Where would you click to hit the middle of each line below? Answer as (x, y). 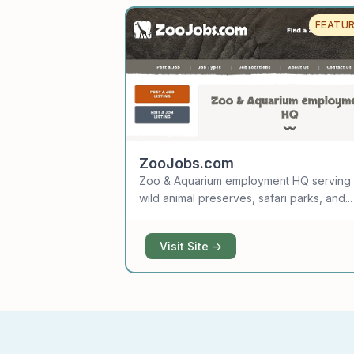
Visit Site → (191, 247)
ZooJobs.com (187, 164)
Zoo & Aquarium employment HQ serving (245, 181)
